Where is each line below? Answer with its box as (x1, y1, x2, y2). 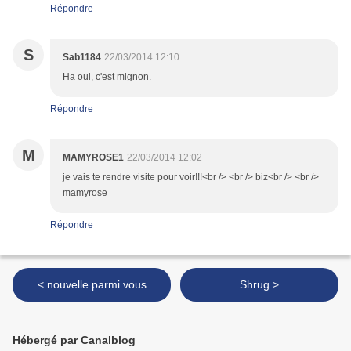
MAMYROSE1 (63, 152, 124, 164)
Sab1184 (63, 52, 101, 63)
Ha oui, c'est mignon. (63, 71, 151, 83)
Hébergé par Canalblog (13, 334, 136, 347)
